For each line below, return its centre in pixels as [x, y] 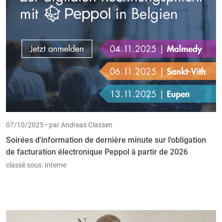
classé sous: [25, 165]
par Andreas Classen [81, 125]
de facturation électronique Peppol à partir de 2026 [97, 152]
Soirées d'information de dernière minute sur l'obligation [106, 140]
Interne [55, 165]
